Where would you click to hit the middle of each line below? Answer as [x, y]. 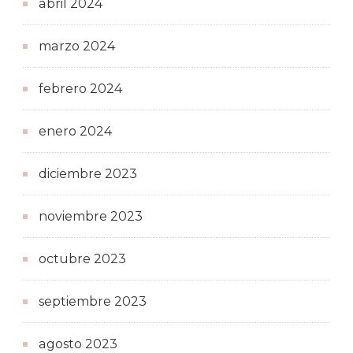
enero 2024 [75, 131]
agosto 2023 [78, 344]
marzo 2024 [77, 46]
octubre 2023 [82, 258]
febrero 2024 [80, 88]
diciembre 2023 [88, 173]
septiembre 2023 [93, 301]
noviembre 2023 [91, 216]
